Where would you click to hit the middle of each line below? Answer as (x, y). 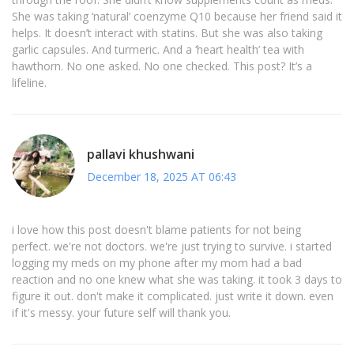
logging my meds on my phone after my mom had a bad (157, 263)
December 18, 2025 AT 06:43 (162, 176)
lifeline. (29, 83)
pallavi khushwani (141, 154)
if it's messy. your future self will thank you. (121, 313)
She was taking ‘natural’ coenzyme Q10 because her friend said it (177, 17)
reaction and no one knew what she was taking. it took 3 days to (177, 280)
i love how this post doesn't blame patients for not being (156, 230)
